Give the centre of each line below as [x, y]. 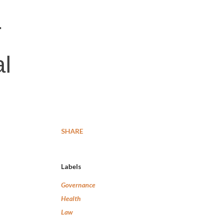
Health [71, 198]
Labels [71, 166]
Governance [78, 185]
